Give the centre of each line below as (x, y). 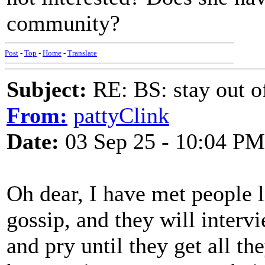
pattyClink (121, 115)
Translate (82, 53)
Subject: (47, 89)
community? (63, 23)
